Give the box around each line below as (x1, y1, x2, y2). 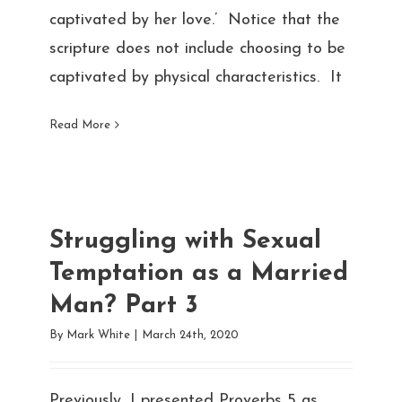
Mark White (66, 328, 130, 341)
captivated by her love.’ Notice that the (48, 11, 340, 29)
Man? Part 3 (48, 293, 198, 319)
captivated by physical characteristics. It (48, 68, 342, 86)
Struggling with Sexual (48, 228, 321, 254)
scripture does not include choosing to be (48, 39, 345, 57)
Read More (48, 118, 110, 131)
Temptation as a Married (48, 260, 348, 286)
